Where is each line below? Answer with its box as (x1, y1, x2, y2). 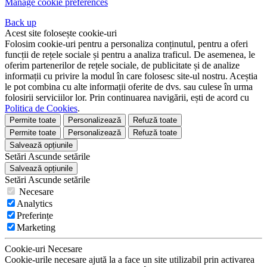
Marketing (17, 222, 55, 232)
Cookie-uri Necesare (5, 243, 82, 254)
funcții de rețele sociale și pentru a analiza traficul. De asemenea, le (5, 49, 255, 60)
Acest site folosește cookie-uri (5, 27, 117, 38)
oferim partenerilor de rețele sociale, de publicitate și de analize (5, 60, 240, 70)
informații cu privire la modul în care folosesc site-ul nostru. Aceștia (5, 70, 257, 81)
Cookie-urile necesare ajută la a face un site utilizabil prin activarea (5, 254, 254, 265)
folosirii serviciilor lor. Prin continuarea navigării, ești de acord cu (5, 92, 249, 103)
